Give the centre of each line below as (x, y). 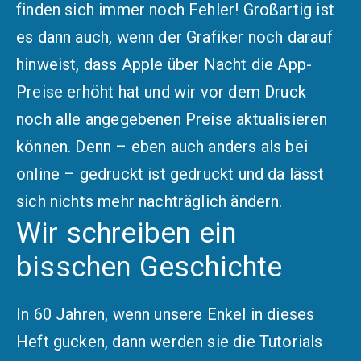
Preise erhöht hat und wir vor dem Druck (162, 91)
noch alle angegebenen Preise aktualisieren (172, 119)
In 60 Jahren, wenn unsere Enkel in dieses (166, 315)
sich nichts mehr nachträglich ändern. (149, 201)
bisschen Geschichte (149, 268)
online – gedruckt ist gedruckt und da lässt (170, 174)
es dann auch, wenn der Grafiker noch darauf (174, 37)
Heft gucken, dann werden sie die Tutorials (170, 342)
